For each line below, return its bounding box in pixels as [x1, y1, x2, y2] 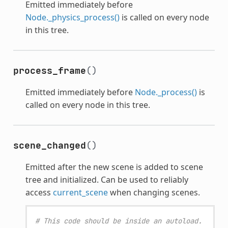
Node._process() [134, 86, 197, 98]
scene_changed [13, 139, 86, 151]
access [25, 186, 53, 198]
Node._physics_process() [25, 11, 120, 23]
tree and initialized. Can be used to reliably [25, 174, 188, 185]
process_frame [13, 64, 86, 76]
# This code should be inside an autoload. [35, 216, 202, 225]
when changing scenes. [107, 186, 200, 198]
